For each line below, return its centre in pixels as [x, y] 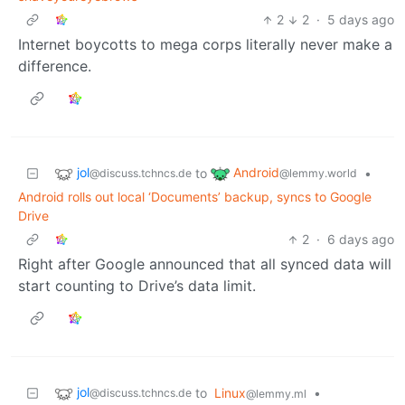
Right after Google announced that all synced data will [205, 264]
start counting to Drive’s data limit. [137, 286]
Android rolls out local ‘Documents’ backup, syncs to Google [195, 197]
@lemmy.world [318, 174]
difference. [55, 66]
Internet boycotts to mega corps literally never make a [205, 45]
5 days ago [361, 20]
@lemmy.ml [276, 394]
